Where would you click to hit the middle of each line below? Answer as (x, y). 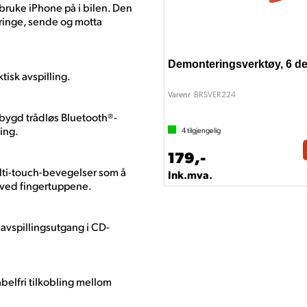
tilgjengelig (203, 130)
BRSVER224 (215, 94)
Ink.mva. (190, 174)
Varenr (179, 94)
